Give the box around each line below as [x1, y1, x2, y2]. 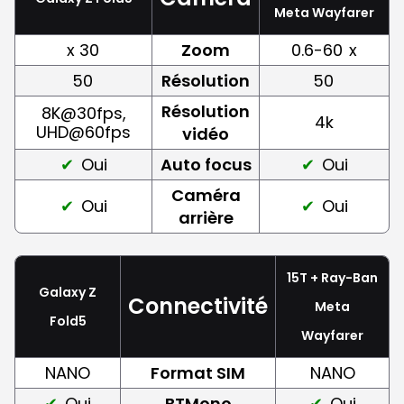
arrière [178, 206, 234, 229]
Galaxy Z [39, 282, 96, 301]
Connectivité [128, 290, 268, 321]
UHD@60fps [36, 120, 131, 143]
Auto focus [160, 152, 252, 176]
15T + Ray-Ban [287, 268, 378, 287]
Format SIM [151, 361, 245, 384]
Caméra [170, 183, 241, 207]
